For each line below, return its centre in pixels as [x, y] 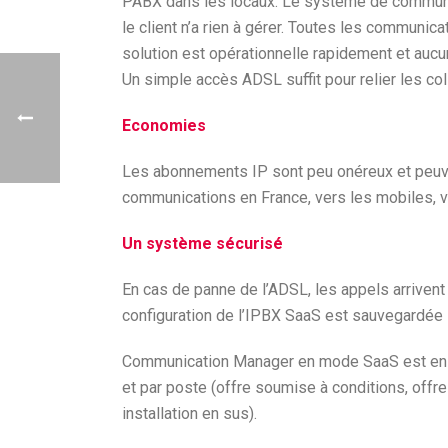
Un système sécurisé [202, 243]
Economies [164, 125]
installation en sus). [189, 413]
